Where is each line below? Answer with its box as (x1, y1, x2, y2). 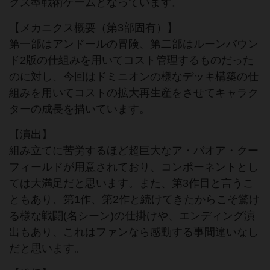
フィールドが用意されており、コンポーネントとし (9, 161, 259, 174)
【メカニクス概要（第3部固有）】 (9, 22, 178, 34)
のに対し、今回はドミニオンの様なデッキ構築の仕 (9, 71, 259, 83)
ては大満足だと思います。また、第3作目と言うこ (9, 177, 254, 190)
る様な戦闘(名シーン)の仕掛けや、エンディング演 (9, 210, 255, 222)
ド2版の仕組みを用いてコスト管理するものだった (9, 54, 254, 67)
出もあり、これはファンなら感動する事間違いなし (9, 226, 259, 239)
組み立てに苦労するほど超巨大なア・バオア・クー (9, 145, 259, 157)
